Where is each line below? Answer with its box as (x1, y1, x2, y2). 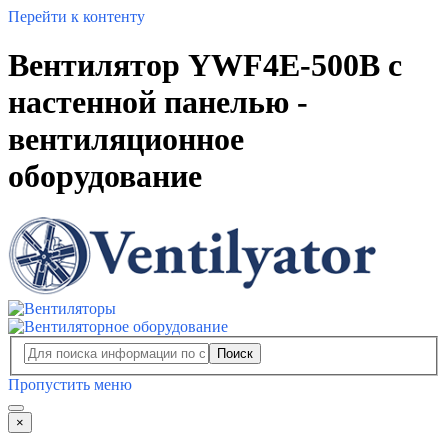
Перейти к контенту (8, 8, 145, 25)
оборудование (8, 158, 202, 195)
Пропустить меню (8, 376, 132, 394)
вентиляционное (8, 121, 244, 158)
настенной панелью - (8, 84, 308, 121)
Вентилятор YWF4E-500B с (8, 47, 402, 84)
